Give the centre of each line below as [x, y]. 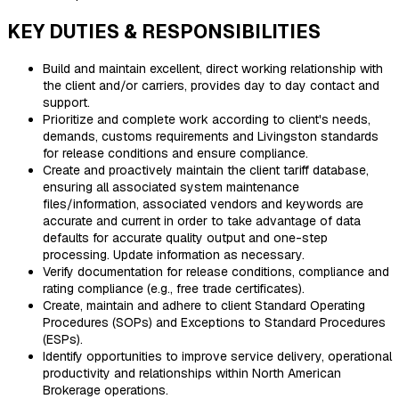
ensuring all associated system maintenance [171, 187]
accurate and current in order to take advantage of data [202, 220]
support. [66, 102]
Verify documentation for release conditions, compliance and [216, 271]
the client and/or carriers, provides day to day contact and [211, 85]
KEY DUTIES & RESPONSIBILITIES [164, 32]
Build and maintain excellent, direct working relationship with [213, 68]
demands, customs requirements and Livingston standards [211, 136]
